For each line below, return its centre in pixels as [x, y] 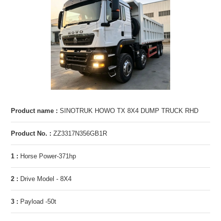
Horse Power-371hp [47, 156]
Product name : [34, 110]
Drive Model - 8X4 [45, 179]
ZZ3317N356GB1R [79, 133]
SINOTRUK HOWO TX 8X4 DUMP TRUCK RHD [128, 110]
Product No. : [31, 133]
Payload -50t [37, 201]
